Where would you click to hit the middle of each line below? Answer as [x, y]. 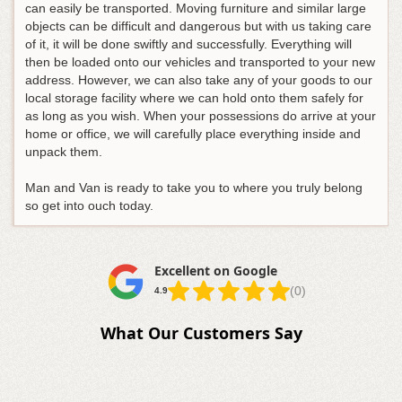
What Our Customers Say [201, 333]
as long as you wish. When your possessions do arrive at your [201, 116]
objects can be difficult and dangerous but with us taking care [198, 26]
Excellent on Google [215, 271]
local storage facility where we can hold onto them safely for [194, 98]
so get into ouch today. [89, 206]
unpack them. [64, 152]
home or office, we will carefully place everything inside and [193, 134]
